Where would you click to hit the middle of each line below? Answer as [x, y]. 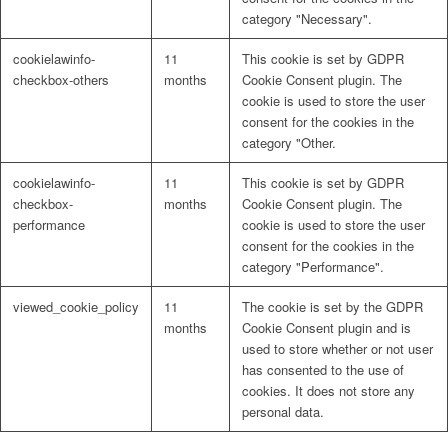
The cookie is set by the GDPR [332, 306]
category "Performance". [313, 266]
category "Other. [289, 142]
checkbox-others [61, 79]
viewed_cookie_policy [76, 306]
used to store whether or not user [337, 348]
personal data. [283, 411]
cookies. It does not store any [328, 390]
